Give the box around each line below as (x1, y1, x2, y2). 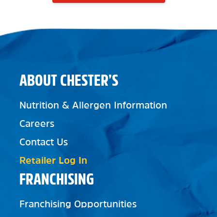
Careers (19, 119, 54, 129)
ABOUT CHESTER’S (19, 73, 118, 89)
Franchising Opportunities (19, 199, 137, 209)
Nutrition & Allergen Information (19, 100, 167, 110)
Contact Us (19, 137, 68, 147)
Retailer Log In (19, 155, 87, 166)
